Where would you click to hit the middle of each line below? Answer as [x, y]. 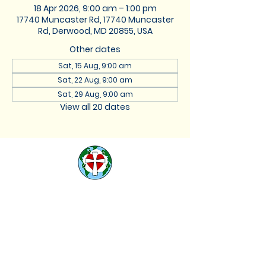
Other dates [95, 49]
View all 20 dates [95, 107]
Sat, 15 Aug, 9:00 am [95, 66]
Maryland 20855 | [95, 257]
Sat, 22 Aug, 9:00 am [95, 80]
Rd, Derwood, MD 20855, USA [95, 31]
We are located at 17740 [95, 235]
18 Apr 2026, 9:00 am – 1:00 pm [95, 8]
